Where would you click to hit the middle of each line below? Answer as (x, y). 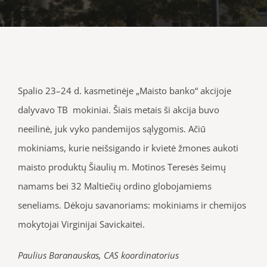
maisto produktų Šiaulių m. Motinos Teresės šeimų (122, 167)
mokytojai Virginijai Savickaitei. (81, 224)
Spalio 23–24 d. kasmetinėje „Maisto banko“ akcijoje (125, 90)
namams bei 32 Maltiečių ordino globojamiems (115, 186)
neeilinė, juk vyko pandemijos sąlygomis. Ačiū (112, 128)
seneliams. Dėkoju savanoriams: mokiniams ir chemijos (132, 205)
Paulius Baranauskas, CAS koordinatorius (98, 255)
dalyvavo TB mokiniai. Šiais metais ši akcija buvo (119, 109)
